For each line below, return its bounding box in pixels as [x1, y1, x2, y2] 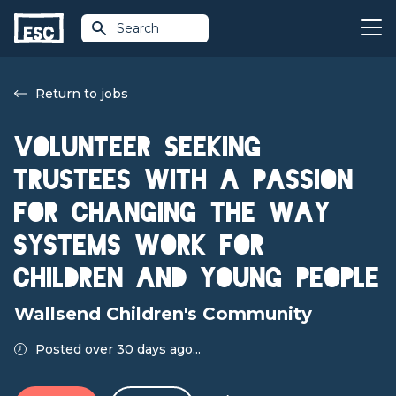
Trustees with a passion [14, 168, 354, 192]
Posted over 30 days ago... [35, 341, 201, 357]
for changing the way [14, 201, 331, 225]
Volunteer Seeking [14, 135, 263, 159]
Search [117, 20, 159, 36]
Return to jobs [35, 86, 128, 102]
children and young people [14, 266, 380, 290]
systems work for [14, 233, 265, 257]
